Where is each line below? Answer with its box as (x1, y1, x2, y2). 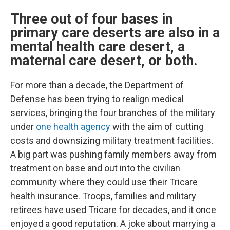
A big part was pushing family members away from (10, 149, 217, 160)
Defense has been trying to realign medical (10, 93, 184, 104)
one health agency (36, 121, 110, 132)
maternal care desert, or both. (10, 52, 198, 69)
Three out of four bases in (10, 11, 172, 27)
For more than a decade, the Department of (10, 80, 184, 90)
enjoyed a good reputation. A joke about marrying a (10, 218, 215, 229)
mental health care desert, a (10, 39, 185, 55)
